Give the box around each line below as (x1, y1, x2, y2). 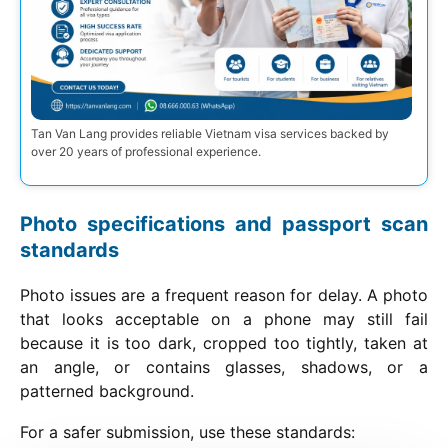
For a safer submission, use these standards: (20, 421, 355, 442)
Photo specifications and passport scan (20, 211, 428, 236)
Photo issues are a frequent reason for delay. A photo (20, 284, 428, 305)
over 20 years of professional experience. (31, 143, 261, 159)
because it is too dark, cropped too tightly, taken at (20, 332, 428, 353)
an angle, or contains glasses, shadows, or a (20, 356, 428, 377)
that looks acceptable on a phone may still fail (20, 308, 428, 329)
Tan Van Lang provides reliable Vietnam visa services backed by (31, 125, 389, 141)
